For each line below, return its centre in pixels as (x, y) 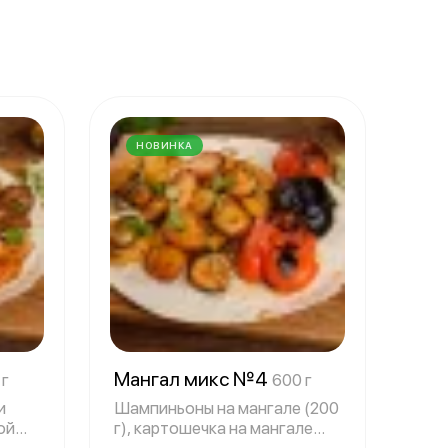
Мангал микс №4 (193, 379)
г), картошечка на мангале (213, 428)
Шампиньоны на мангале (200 (226, 408)
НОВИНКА (164, 145)
